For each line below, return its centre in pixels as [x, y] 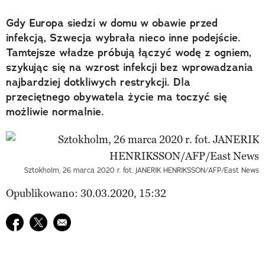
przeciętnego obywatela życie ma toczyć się [117, 97]
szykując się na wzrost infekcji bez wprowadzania [130, 67]
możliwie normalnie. [55, 112]
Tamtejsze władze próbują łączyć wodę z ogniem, [129, 52]
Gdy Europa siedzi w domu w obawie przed [112, 23]
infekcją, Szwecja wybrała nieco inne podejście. [123, 38]
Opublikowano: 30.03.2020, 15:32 [86, 193]
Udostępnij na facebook [61, 221]
